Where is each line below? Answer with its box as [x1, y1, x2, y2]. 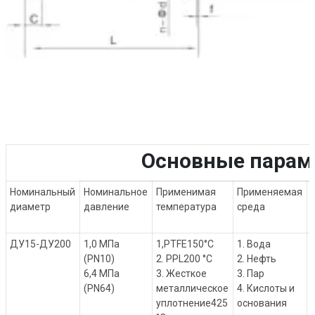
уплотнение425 [156, 297, 229, 309]
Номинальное [84, 186, 148, 198]
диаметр [10, 201, 51, 213]
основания [237, 297, 288, 309]
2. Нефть [237, 253, 277, 265]
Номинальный [10, 186, 76, 198]
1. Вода [237, 238, 271, 250]
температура [156, 201, 217, 213]
